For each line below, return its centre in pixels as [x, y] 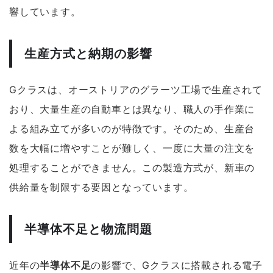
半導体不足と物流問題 [88, 229]
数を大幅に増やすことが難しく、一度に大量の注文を [132, 148]
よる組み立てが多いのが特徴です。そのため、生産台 [132, 129]
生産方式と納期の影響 [88, 54]
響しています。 [45, 12]
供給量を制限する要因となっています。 [101, 187]
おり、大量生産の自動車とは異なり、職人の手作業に [132, 109]
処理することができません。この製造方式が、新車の [132, 168]
